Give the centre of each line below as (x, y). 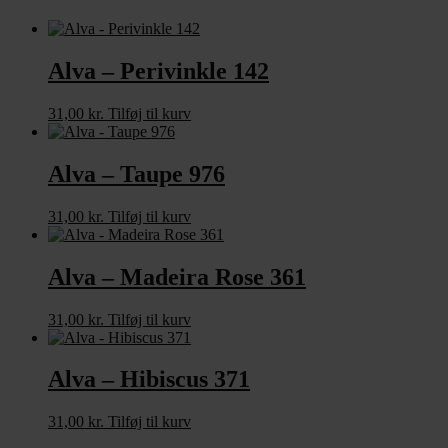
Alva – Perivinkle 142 (158, 70)
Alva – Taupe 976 (136, 173)
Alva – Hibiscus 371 (149, 379)
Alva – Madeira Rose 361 (177, 276)
